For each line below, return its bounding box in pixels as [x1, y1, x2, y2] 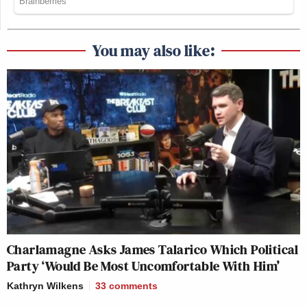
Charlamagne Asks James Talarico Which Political [7, 240, 299, 260]
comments [109, 280, 158, 292]
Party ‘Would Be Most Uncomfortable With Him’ [7, 256, 280, 276]
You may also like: [93, 39, 214, 62]
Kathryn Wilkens [7, 280, 84, 292]
